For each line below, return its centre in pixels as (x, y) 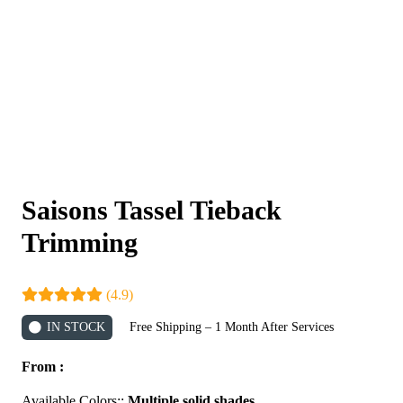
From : (43, 366)
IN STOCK (76, 327)
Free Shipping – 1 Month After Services (231, 327)
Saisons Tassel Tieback (152, 210)
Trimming (80, 242)
